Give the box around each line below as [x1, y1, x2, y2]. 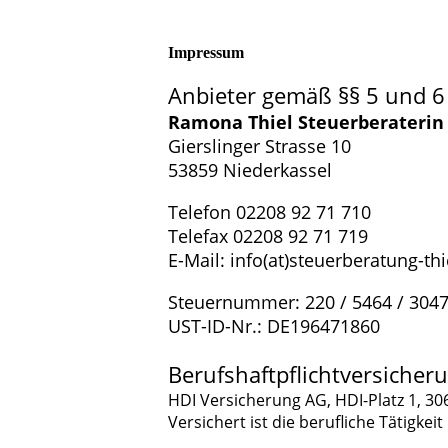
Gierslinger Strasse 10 [168, 134, 351, 158]
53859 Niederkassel [168, 158, 332, 182]
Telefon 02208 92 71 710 [168, 200, 371, 224]
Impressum [168, 44, 244, 61]
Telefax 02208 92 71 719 [168, 224, 368, 248]
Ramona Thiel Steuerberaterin [168, 110, 444, 134]
